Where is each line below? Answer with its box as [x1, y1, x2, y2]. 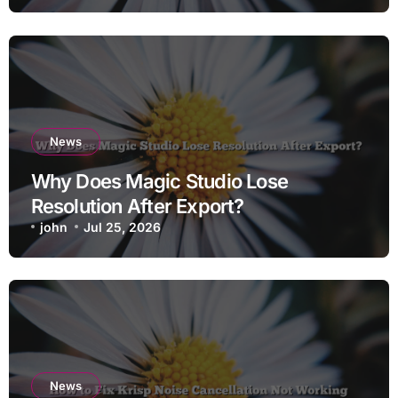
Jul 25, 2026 [84, 219, 162, 235]
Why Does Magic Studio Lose [30, 169, 288, 193]
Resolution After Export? [30, 194, 244, 218]
